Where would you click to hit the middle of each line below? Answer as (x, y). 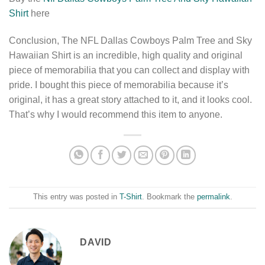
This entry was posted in (76, 197)
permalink (213, 197)
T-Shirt (130, 197)
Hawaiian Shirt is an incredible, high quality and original (126, 55)
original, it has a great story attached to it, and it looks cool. (130, 99)
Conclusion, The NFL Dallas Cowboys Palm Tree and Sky (130, 40)
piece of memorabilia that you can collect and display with (129, 70)
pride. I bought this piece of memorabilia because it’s (119, 85)
